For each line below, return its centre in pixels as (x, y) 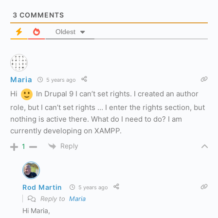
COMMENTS (41, 15)
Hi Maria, (36, 211)
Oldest (65, 32)
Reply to (54, 199)
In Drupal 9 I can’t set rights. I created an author (116, 94)
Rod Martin (42, 187)
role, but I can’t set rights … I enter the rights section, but (108, 107)
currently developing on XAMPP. (66, 131)
